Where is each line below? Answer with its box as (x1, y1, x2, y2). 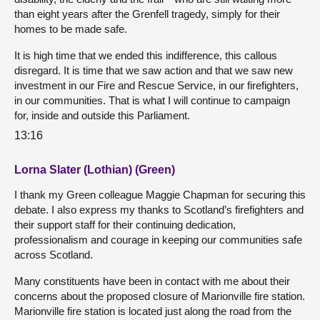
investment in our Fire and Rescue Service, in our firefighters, (14, 79, 299, 91)
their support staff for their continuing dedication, (14, 219, 236, 231)
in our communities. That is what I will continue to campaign (14, 94, 290, 106)
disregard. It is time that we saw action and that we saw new (14, 64, 293, 76)
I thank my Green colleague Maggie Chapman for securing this (14, 189, 306, 201)
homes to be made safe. (14, 22, 127, 35)
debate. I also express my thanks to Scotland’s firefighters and (14, 204, 304, 216)
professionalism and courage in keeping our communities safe (14, 234, 302, 246)
